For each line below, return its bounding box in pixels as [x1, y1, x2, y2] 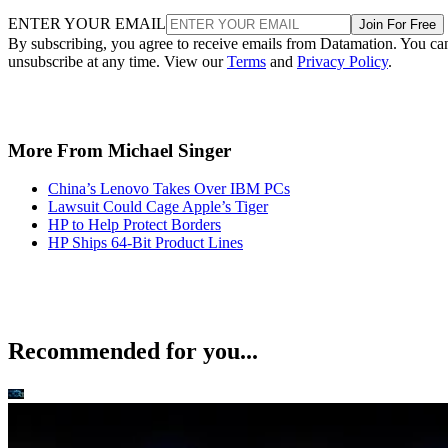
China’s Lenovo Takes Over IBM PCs [48, 180, 290, 198]
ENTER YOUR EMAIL [8, 14, 166, 32]
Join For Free [359, 16, 436, 32]
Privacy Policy [297, 52, 388, 70]
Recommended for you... [8, 338, 258, 365]
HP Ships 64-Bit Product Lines [48, 234, 243, 252]
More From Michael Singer [8, 139, 231, 161]
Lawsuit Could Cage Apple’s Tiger [48, 198, 268, 216]
